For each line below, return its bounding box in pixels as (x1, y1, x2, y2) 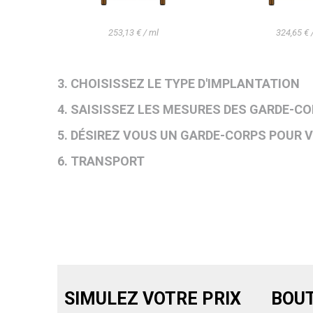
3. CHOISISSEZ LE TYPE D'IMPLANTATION (57, 75, 300, 91)
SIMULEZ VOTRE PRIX (64, 288, 241, 309)
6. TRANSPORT (57, 153, 145, 168)
